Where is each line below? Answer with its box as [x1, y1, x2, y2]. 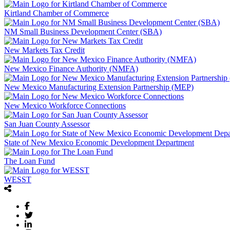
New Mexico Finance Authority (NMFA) [4, 64, 138, 73]
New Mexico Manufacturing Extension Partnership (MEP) [4, 83, 194, 92]
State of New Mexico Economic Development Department [4, 138, 194, 147]
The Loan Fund [4, 157, 55, 166]
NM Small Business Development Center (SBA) [4, 27, 162, 36]
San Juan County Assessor [4, 120, 90, 129]
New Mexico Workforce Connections [4, 101, 126, 110]
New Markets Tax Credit [4, 46, 85, 55]
